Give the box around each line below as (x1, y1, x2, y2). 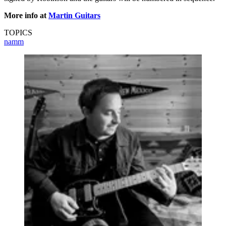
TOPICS (4, 28, 32, 37)
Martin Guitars (48, 11, 100, 20)
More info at (4, 11, 48, 20)
